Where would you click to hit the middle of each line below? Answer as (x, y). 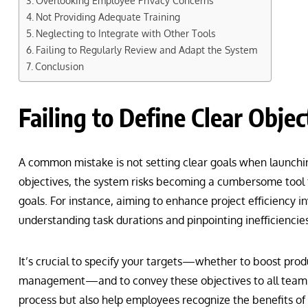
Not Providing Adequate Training (108, 17)
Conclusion (59, 66)
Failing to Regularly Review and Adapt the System (146, 50)
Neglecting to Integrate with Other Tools (125, 33)
